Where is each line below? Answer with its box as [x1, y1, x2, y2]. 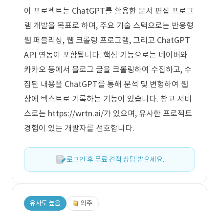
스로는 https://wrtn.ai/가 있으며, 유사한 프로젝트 [24, 109, 192, 118]
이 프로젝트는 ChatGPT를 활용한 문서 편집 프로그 [24, 6, 194, 16]
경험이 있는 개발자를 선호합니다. [24, 123, 134, 133]
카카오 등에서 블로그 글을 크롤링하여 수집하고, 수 [24, 65, 192, 74]
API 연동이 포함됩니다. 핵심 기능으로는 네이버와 [24, 50, 188, 60]
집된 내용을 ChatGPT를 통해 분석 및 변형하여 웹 [24, 79, 188, 89]
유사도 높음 [30, 199, 61, 207]
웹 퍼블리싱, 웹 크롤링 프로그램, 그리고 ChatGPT [24, 35, 190, 45]
